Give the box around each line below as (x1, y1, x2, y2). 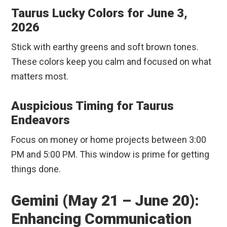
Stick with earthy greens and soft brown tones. (11, 42, 199, 53)
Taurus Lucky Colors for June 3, (11, 6, 188, 21)
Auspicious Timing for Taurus (11, 99, 174, 113)
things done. (11, 164, 61, 175)
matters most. (11, 71, 69, 82)
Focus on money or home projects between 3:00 (11, 134, 207, 145)
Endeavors (11, 113, 70, 128)
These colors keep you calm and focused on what (11, 56, 212, 67)
